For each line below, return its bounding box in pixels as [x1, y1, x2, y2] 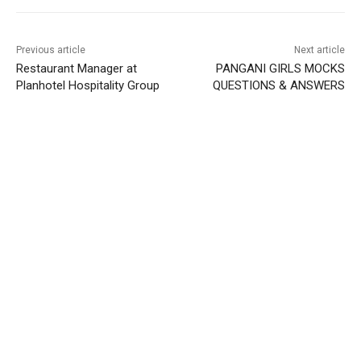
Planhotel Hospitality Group [16, 77, 160, 93]
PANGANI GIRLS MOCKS [215, 60, 345, 76]
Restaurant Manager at [16, 60, 137, 76]
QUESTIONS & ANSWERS [212, 77, 345, 93]
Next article [293, 44, 345, 56]
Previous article [16, 44, 85, 56]
